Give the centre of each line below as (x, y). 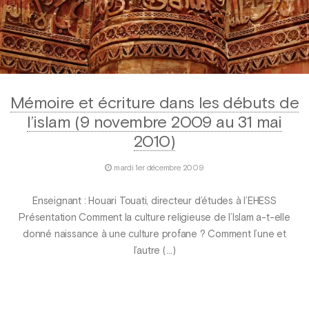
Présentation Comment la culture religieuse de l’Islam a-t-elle (154, 218)
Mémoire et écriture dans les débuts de (154, 104)
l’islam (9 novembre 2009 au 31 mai (154, 123)
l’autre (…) (154, 251)
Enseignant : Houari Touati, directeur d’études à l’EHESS (154, 201)
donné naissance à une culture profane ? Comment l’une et (154, 234)
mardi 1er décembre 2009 (159, 169)
